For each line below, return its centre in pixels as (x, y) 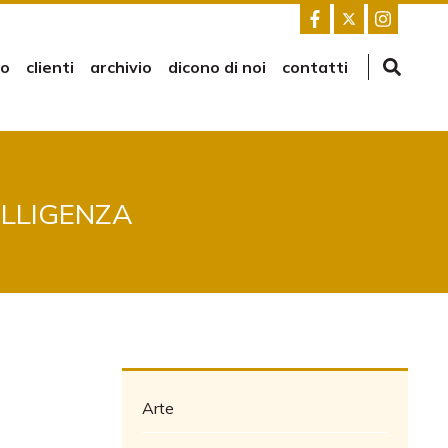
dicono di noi (217, 67)
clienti (50, 67)
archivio (121, 67)
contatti (315, 67)
